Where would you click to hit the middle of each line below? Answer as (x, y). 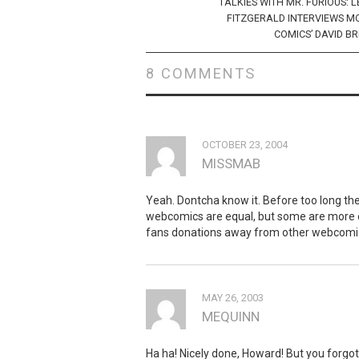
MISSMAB (231, 163)
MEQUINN (231, 316)
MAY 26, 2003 (233, 297)
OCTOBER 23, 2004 (245, 144)
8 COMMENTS (201, 73)
